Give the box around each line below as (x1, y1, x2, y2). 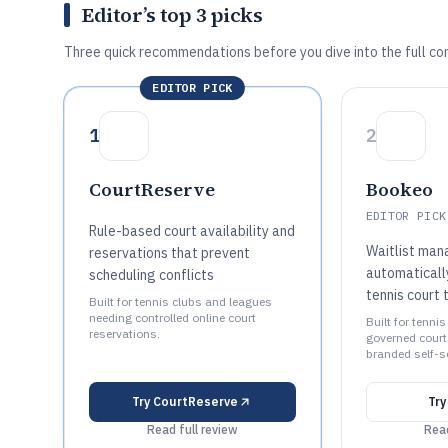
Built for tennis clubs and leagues (89, 294, 272, 309)
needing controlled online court (89, 310, 256, 325)
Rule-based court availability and (89, 222, 295, 240)
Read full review (146, 422, 238, 437)
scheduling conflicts (89, 266, 214, 284)
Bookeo (365, 177, 433, 202)
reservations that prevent (89, 244, 250, 262)
